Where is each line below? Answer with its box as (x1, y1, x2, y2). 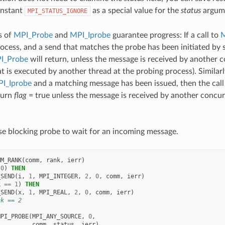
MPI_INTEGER (39, 172, 78, 180)
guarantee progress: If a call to (110, 31, 220, 39)
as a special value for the (90, 6, 181, 15)
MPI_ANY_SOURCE (32, 212, 81, 220)
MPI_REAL (39, 188, 67, 196)
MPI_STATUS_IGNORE (27, 7, 87, 15)
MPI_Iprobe (69, 31, 110, 39)
